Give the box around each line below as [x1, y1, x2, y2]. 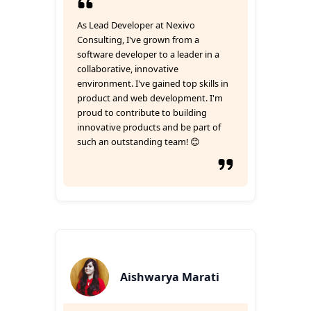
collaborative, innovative [77, 62, 178, 75]
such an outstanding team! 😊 [77, 135, 200, 148]
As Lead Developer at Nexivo [77, 19, 195, 31]
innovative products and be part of [77, 121, 221, 133]
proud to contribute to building [77, 106, 207, 119]
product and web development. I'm [77, 92, 223, 104]
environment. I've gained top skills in [77, 77, 228, 90]
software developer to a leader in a [77, 48, 219, 60]
